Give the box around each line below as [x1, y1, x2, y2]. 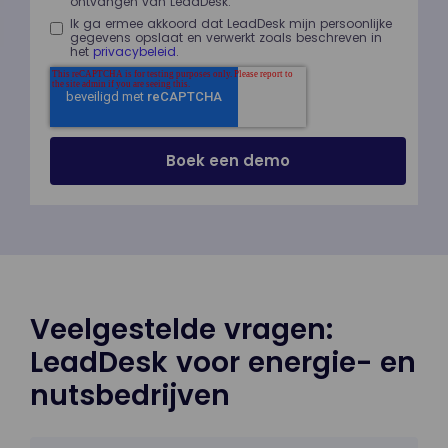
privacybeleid [93, 42, 176, 60]
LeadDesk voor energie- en [30, 342, 416, 382]
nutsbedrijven [30, 375, 230, 415]
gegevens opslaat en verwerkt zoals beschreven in [70, 28, 382, 46]
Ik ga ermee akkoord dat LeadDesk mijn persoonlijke [70, 14, 392, 32]
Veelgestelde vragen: [30, 309, 333, 349]
